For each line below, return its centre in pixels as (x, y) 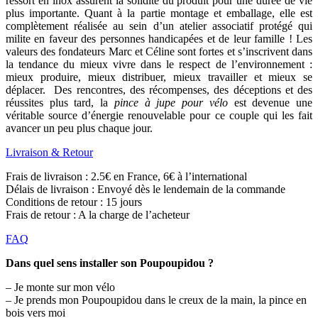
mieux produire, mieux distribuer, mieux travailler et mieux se (159, 77)
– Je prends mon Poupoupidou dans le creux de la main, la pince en (156, 300)
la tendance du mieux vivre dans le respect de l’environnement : (159, 65)
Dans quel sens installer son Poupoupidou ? (110, 263)
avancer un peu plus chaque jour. (79, 128)
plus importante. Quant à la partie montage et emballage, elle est (159, 13)
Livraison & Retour (49, 153)
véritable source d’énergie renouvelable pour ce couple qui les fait (159, 116)
